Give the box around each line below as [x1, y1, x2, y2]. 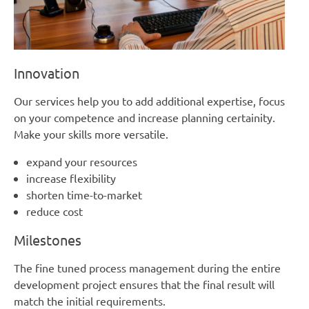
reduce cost [26, 204, 83, 219]
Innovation [14, 64, 79, 82]
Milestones [14, 231, 81, 249]
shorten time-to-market [26, 188, 142, 202]
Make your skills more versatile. [14, 127, 168, 141]
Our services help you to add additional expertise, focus [14, 94, 285, 108]
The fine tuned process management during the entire [14, 261, 281, 275]
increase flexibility [26, 171, 116, 186]
